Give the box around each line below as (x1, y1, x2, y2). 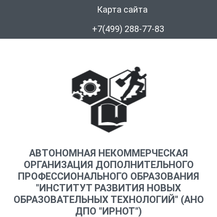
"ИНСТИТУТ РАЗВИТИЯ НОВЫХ (36, 182, 181, 194)
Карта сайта (96, 4, 148, 15)
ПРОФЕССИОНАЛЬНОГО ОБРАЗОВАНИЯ (18, 170, 199, 182)
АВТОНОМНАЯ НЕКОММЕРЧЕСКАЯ (29, 147, 188, 159)
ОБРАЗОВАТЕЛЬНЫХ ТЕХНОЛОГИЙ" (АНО (13, 194, 204, 205)
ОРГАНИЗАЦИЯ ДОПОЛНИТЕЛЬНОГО (23, 159, 194, 170)
